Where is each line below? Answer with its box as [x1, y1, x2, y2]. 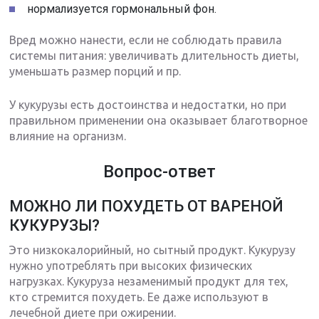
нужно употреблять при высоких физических [9, 259, 253, 273]
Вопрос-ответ [103, 162, 216, 182]
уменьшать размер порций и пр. [9, 65, 182, 78]
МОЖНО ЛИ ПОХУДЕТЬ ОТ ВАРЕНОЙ [9, 197, 284, 216]
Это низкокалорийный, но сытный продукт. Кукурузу [9, 244, 296, 257]
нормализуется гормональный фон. [27, 2, 217, 16]
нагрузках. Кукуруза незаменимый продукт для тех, [9, 275, 289, 288]
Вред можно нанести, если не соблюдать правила [9, 33, 283, 47]
